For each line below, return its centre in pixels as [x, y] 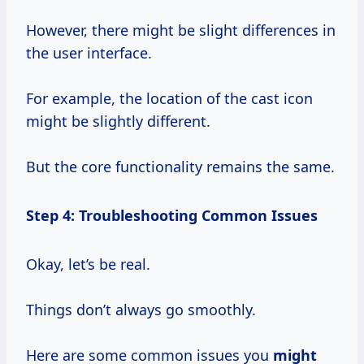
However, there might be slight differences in [181, 30]
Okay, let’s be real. [88, 264]
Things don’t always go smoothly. [141, 309]
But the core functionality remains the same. [180, 166]
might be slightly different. [118, 121]
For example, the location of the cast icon [169, 98]
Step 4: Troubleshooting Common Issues [172, 215]
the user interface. [89, 52]
